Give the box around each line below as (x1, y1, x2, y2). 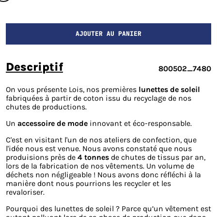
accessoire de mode (17, 118, 88, 128)
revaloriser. (6, 187, 45, 197)
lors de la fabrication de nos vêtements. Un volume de (6, 161, 194, 170)
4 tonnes (77, 152, 109, 162)
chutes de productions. (6, 102, 87, 111)
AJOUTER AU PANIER (76, 30, 141, 38)
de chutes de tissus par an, (109, 152, 205, 162)
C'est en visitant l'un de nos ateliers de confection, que (6, 135, 197, 144)
